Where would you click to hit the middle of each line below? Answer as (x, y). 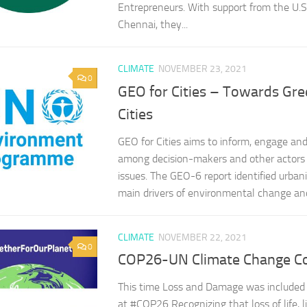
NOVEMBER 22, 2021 (202, 237)
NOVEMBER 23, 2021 (202, 69)
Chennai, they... (153, 25)
